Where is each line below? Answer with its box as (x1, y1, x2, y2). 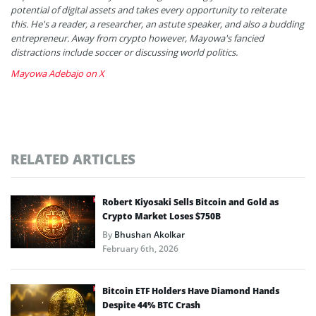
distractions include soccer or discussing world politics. (11, 45, 238, 59)
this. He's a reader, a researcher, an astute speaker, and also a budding (11, 17, 304, 30)
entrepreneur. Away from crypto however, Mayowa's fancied (11, 31, 264, 44)
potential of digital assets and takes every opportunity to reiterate (11, 3, 286, 16)
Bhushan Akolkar (114, 228, 185, 241)
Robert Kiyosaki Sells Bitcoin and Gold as (102, 195, 279, 208)
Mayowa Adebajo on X (11, 66, 104, 80)
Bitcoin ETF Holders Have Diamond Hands (102, 284, 279, 297)
